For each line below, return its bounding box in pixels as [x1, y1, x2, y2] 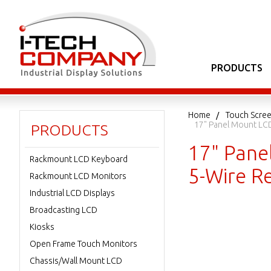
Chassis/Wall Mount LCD [30, 256, 122, 266]
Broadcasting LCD [30, 205, 97, 215]
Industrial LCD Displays [30, 188, 115, 198]
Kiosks [30, 222, 54, 232]
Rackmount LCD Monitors [30, 171, 126, 181]
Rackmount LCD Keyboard [30, 154, 128, 164]
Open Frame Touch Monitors [30, 239, 137, 249]
